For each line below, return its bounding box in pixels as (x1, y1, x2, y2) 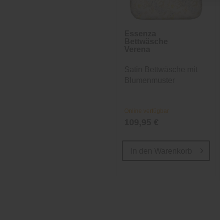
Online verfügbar (124, 107, 169, 114)
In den (130, 146, 152, 155)
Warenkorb (154, 146, 192, 155)
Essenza (124, 29, 156, 38)
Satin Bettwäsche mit (124, 65, 197, 74)
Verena (124, 45, 150, 54)
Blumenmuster (124, 76, 175, 84)
